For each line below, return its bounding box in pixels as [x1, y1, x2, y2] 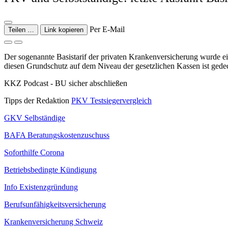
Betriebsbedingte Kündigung [4, 165, 97, 174]
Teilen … [8, 25, 34, 34]
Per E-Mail [90, 24, 125, 34]
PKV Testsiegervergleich [71, 96, 152, 105]
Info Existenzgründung [4, 182, 78, 191]
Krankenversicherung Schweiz [4, 217, 103, 226]
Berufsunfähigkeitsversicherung [4, 199, 106, 209]
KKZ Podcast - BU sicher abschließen [4, 78, 127, 88]
